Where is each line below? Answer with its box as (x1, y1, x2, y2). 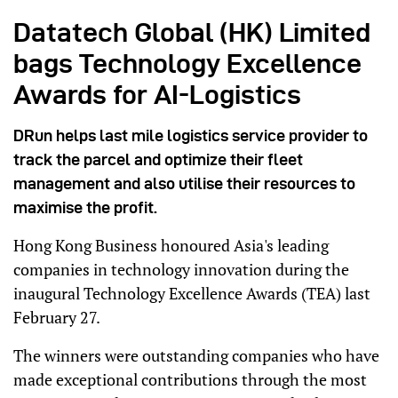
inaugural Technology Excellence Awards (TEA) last (13, 283, 370, 305)
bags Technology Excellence (13, 49, 362, 79)
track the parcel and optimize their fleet (13, 151, 303, 169)
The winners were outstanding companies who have (13, 345, 379, 367)
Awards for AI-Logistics (13, 80, 301, 110)
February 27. (13, 306, 100, 329)
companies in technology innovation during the (13, 259, 349, 281)
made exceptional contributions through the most (13, 369, 367, 391)
